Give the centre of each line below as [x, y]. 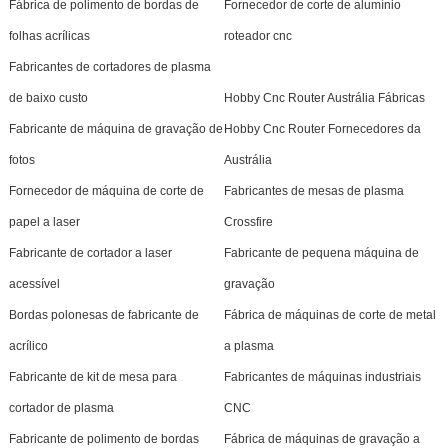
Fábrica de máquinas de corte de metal [329, 314]
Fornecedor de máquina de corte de [106, 190]
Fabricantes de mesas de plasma [313, 190]
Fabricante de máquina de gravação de [115, 128]
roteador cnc [257, 35]
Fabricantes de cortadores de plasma [109, 66]
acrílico [28, 345]
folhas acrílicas [49, 35]
